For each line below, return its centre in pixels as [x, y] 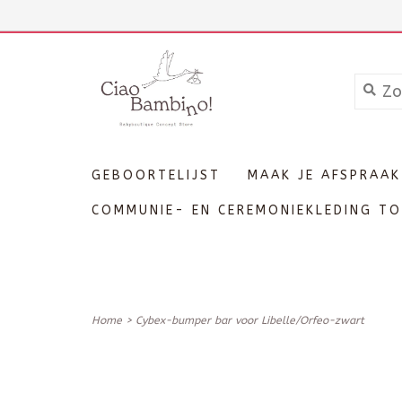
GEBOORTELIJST [156, 175]
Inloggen [223, 16]
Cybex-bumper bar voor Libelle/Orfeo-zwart [250, 320]
